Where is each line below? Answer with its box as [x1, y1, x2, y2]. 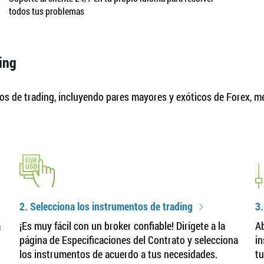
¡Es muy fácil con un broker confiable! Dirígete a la [19, 219, 226, 233]
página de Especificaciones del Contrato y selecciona [19, 233, 239, 247]
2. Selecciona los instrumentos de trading [19, 199, 193, 213]
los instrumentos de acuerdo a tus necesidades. [19, 247, 218, 261]
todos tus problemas [9, 5, 85, 17]
